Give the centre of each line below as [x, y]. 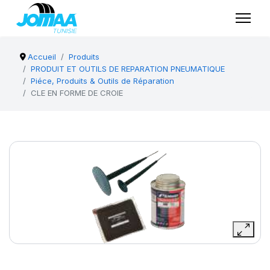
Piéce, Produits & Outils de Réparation [102, 81]
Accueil [42, 57]
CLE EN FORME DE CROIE [77, 93]
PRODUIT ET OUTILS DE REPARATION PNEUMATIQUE [128, 69]
